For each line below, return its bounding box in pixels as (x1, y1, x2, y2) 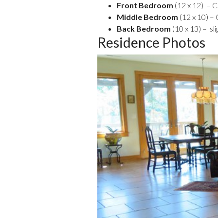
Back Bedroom (117, 24, 171, 33)
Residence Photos (97, 34, 205, 51)
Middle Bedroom (117, 12, 178, 21)
